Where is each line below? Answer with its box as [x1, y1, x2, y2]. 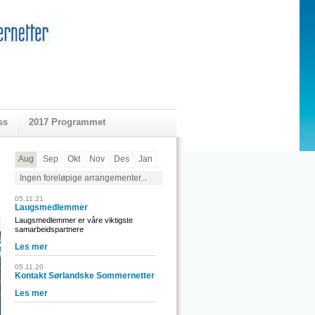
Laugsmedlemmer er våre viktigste [15, 216, 133, 224]
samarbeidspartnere [15, 225, 84, 233]
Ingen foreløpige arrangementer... [20, 173, 147, 183]
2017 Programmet [29, 117, 105, 127]
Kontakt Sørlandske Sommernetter [15, 271, 155, 281]
